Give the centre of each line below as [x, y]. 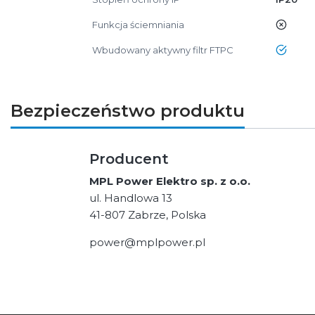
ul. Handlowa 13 [131, 198]
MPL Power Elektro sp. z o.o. [170, 181]
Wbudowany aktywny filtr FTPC [163, 50]
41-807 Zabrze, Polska [148, 215]
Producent [129, 159]
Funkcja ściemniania [139, 24]
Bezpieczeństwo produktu [128, 111]
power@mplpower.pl [148, 242]
